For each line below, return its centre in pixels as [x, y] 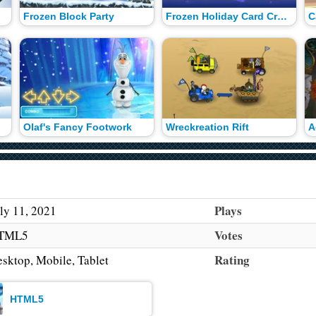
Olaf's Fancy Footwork [78, 127]
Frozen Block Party [69, 17]
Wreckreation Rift [207, 127]
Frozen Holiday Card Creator [282, 17]
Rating [232, 260]
